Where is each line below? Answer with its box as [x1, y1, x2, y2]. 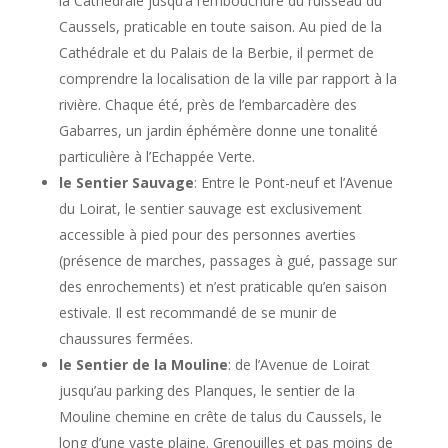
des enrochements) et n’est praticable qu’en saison [58, 276, 387, 296]
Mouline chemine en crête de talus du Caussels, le [58, 406, 382, 426]
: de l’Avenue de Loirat [227, 354, 370, 374]
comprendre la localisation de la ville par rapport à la [58, 68, 397, 88]
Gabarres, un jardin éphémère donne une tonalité [58, 120, 378, 140]
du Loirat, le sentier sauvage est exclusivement [58, 198, 362, 218]
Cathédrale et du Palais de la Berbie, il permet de [58, 42, 374, 62]
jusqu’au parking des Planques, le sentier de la [58, 380, 355, 400]
